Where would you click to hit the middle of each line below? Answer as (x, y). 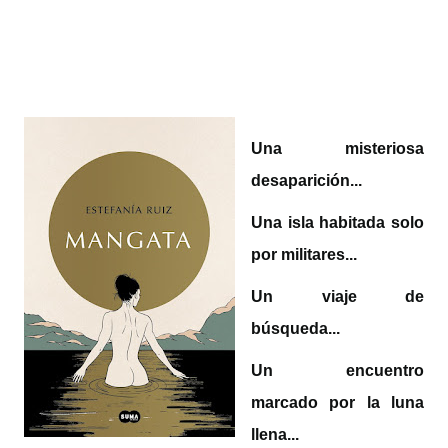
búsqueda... (295, 328)
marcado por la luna (337, 402)
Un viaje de (337, 296)
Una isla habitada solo (337, 222)
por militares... (304, 254)
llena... (275, 434)
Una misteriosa (337, 148)
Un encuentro (337, 370)
